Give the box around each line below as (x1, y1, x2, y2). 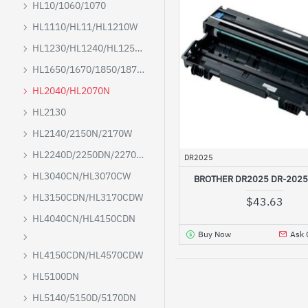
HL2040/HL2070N (32, 85, 110, 97)
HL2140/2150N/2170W (32, 127, 132, 140)
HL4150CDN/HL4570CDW (32, 249, 143, 261)
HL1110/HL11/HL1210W (32, 21, 137, 33)
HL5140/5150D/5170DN (32, 291, 136, 304)
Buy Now (197, 228, 231, 239)
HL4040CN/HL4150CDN (32, 212, 135, 225)
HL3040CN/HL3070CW (32, 170, 131, 182)
